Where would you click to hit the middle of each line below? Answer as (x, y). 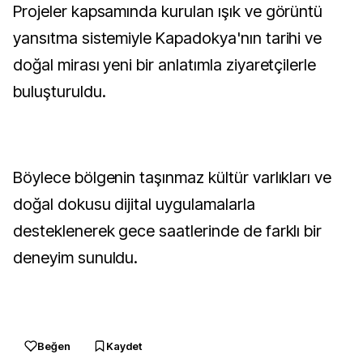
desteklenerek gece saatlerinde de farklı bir (168, 231)
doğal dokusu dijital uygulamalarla (134, 204)
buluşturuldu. (60, 92)
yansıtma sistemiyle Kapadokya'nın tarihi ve (168, 38)
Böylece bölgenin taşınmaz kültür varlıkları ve (173, 177)
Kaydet (124, 346)
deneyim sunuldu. (76, 258)
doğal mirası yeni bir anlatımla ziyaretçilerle (165, 65)
